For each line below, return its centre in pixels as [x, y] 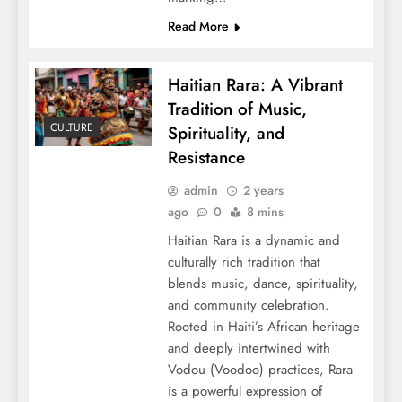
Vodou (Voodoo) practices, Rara [260, 370]
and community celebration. [248, 306]
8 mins [265, 212]
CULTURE [72, 127]
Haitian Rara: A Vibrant [255, 85]
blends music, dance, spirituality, [262, 284]
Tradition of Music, [237, 109]
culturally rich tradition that [244, 262]
